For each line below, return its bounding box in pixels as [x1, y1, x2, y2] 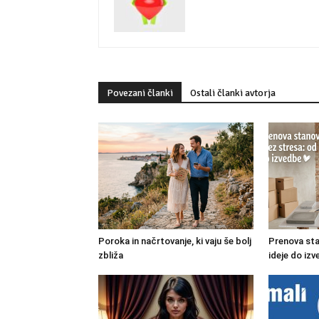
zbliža [98, 250, 123, 261]
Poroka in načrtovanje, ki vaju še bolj [98, 236, 251, 247]
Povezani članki [107, 87, 173, 100]
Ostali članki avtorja [190, 87, 276, 100]
